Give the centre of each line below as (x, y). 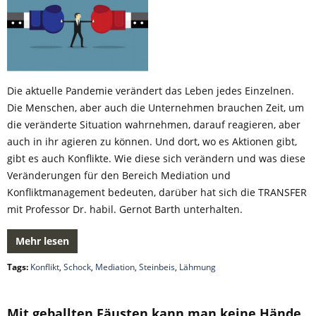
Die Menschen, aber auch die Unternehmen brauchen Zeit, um (156, 108)
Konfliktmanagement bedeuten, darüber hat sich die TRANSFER (157, 192)
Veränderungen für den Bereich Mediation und (119, 175)
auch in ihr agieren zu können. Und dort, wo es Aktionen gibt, (152, 141)
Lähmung (197, 267)
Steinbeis (157, 267)
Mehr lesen (42, 241)
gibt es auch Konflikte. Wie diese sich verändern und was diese (156, 158)
